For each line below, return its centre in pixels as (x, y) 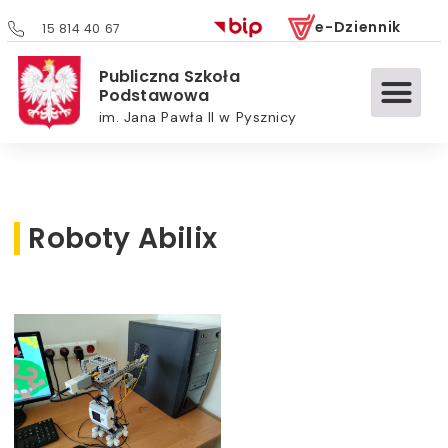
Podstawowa (154, 96)
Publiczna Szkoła (169, 77)
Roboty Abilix (122, 238)
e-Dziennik (358, 27)
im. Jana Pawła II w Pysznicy (197, 117)
